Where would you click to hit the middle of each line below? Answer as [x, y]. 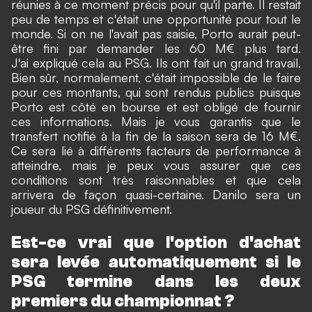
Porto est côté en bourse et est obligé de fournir [156, 106]
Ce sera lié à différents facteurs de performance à [156, 150]
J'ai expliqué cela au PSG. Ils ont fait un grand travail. [156, 62]
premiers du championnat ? [123, 301]
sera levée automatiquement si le [156, 262]
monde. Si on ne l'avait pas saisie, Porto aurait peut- [156, 33]
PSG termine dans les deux [156, 281]
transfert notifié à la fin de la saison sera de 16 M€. [156, 135]
